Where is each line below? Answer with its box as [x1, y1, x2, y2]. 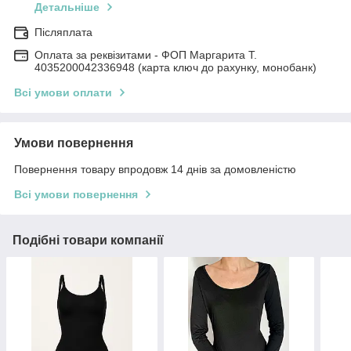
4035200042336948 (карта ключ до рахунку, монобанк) [34, 61, 317, 74]
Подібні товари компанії [13, 233, 164, 248]
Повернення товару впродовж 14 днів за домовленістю [14, 163, 296, 176]
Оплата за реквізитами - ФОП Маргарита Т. [34, 49, 257, 62]
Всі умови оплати [14, 86, 112, 100]
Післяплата [34, 26, 92, 39]
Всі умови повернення [14, 188, 138, 201]
